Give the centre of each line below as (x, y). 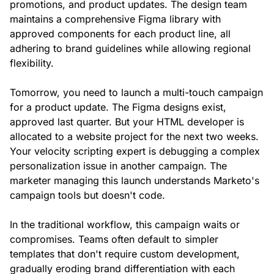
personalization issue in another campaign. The (118, 166)
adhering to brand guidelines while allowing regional (130, 49)
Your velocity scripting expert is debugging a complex (135, 151)
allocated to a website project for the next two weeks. (134, 137)
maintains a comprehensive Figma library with (115, 19)
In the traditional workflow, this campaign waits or (125, 225)
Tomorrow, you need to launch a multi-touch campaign (136, 93)
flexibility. (32, 63)
